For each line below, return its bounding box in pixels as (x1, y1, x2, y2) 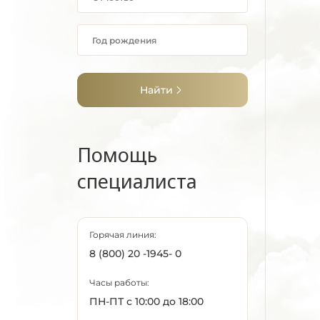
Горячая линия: (89, 229, 156, 240)
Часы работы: (89, 277, 149, 288)
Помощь (77, 141, 157, 168)
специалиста (77, 168, 197, 194)
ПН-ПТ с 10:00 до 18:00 (89, 295, 204, 308)
